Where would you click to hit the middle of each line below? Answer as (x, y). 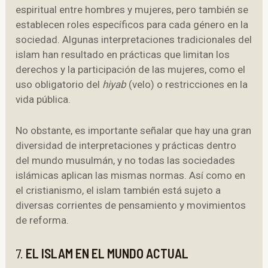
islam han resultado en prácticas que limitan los (123, 55)
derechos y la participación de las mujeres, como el (131, 70)
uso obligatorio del (59, 85)
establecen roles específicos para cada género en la (132, 25)
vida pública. (43, 100)
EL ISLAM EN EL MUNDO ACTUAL (107, 253)
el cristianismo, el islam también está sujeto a (118, 191)
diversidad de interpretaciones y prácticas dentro (126, 146)
